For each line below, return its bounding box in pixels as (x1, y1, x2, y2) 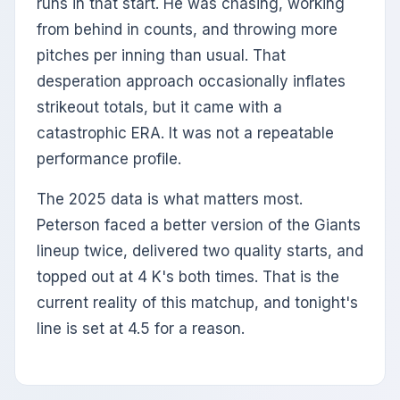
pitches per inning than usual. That (37, 46, 286, 65)
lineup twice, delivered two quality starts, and (37, 242, 363, 261)
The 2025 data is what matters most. (37, 190, 303, 209)
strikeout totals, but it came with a (37, 98, 282, 117)
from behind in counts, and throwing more (37, 21, 337, 39)
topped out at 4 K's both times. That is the (37, 268, 339, 287)
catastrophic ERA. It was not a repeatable (37, 124, 334, 143)
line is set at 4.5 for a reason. (37, 320, 245, 338)
